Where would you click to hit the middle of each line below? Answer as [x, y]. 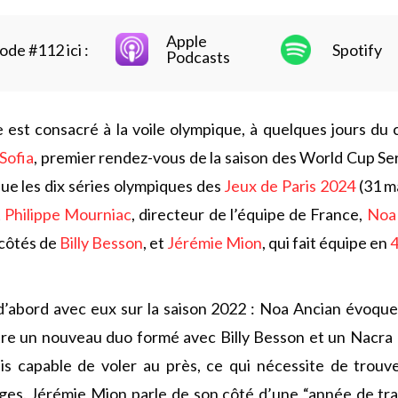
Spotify [358, 50]
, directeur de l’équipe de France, [249, 215]
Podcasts [198, 57]
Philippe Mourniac [68, 215]
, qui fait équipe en [326, 243]
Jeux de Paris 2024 [290, 186]
